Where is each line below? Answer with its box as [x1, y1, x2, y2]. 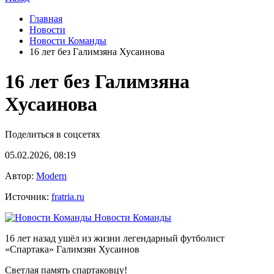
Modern [36, 170, 67, 181]
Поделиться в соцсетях [5, 128, 100, 139]
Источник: [5, 191, 51, 202]
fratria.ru [51, 191, 84, 202]
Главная [29, 13, 62, 24]
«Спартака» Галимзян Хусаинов [5, 243, 139, 254]
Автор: [5, 170, 36, 181]
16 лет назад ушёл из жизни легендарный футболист [5, 232, 224, 243]
